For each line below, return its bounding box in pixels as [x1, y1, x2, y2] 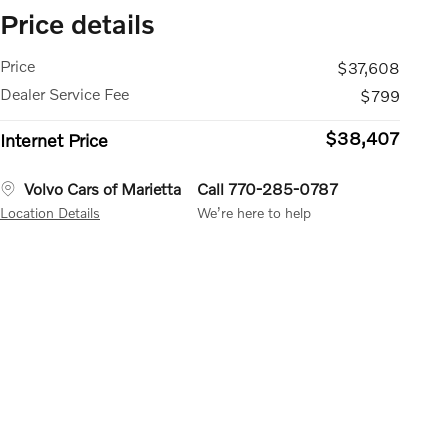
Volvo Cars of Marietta [24, 178, 181, 198]
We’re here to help [197, 203, 311, 221]
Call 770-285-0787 [197, 178, 338, 198]
